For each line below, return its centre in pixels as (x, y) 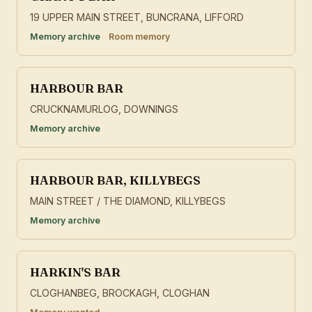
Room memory (139, 37)
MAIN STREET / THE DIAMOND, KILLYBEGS (128, 201)
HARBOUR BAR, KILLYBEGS (115, 180)
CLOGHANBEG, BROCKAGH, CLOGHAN (120, 293)
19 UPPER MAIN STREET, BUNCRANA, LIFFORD (137, 17)
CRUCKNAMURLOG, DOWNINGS (104, 109)
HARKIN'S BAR (75, 272)
